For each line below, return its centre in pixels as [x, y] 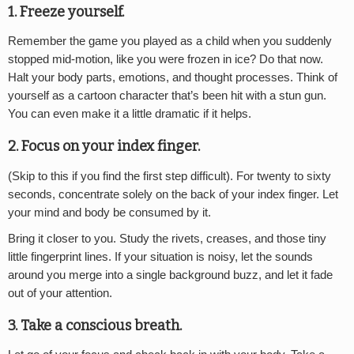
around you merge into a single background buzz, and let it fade [170, 275]
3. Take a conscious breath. [95, 325]
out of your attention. [60, 293]
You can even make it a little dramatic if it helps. [130, 114]
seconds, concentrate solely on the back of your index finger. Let [173, 194]
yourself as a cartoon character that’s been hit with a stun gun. [167, 96]
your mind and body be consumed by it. [109, 212]
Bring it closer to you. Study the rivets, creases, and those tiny [167, 238]
